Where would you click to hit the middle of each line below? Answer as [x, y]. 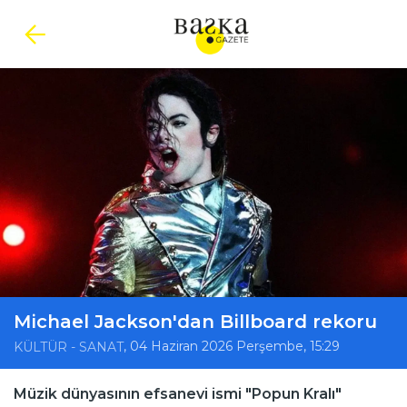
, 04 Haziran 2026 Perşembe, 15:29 [232, 347]
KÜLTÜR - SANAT [69, 347]
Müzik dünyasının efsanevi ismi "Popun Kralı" [178, 394]
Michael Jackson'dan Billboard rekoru [195, 322]
